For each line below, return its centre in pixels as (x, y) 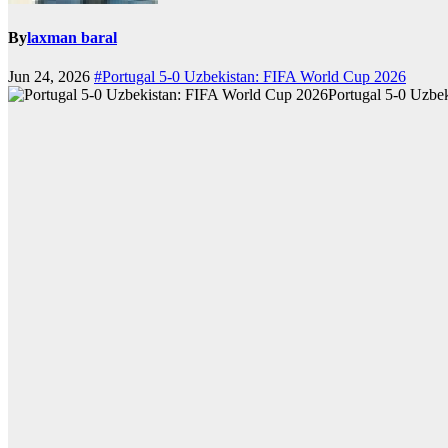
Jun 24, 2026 (51, 77)
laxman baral (72, 38)
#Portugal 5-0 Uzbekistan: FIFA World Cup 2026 (250, 77)
